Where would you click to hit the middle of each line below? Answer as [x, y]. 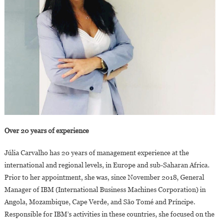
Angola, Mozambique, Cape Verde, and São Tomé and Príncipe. [100, 202]
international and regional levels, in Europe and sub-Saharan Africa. [107, 165]
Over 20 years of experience [46, 130]
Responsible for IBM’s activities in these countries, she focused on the [109, 214]
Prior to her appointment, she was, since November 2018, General [104, 177]
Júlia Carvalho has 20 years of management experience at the [96, 152]
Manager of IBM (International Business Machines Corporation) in [105, 189]
